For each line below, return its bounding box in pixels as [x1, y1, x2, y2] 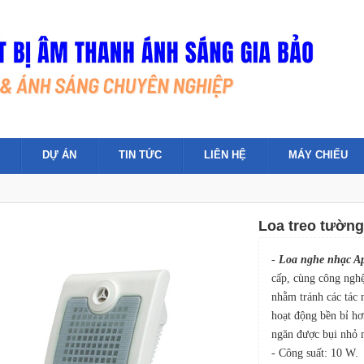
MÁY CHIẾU [288, 149, 348, 161]
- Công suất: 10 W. [271, 347, 358, 359]
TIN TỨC [119, 149, 162, 161]
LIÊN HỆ [204, 149, 246, 161]
